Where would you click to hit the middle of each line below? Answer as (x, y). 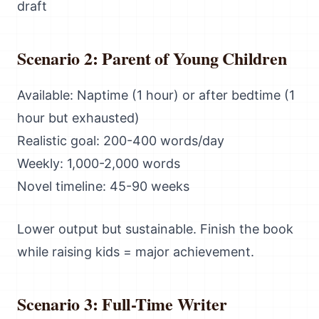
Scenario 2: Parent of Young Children (152, 58)
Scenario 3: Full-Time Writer (122, 304)
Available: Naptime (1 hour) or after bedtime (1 (156, 95)
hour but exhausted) (78, 118)
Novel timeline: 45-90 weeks (103, 186)
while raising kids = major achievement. (136, 252)
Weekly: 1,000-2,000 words (99, 163)
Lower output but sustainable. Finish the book (155, 229)
